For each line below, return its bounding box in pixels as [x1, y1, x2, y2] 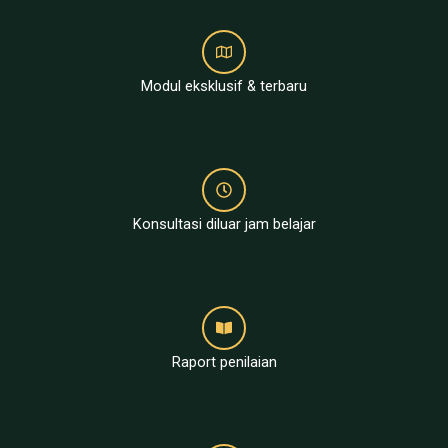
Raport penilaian [171, 352, 277, 371]
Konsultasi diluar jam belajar [132, 214, 316, 233]
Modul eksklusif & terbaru [141, 76, 307, 95]
